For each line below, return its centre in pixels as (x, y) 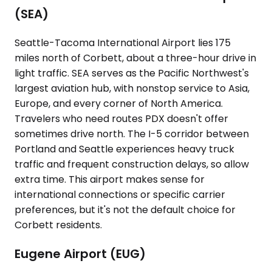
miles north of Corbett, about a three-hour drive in (135, 58)
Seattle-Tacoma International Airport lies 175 (123, 43)
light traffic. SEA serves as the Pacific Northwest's (132, 73)
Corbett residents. (58, 225)
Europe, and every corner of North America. (119, 104)
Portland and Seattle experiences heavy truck (124, 149)
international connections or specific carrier (120, 195)
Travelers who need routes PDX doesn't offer (121, 119)
